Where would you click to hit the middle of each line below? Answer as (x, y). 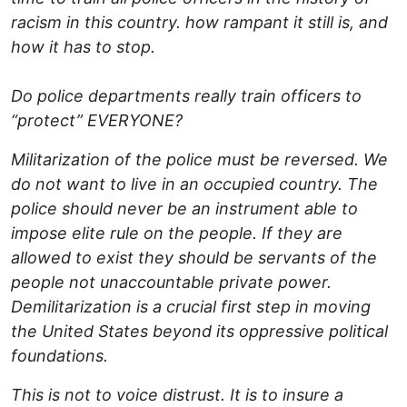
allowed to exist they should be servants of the (194, 258)
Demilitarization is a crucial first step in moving (191, 307)
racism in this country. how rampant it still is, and (199, 23)
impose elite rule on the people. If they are (177, 233)
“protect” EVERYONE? (97, 121)
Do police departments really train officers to (186, 96)
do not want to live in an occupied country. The (194, 184)
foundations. (60, 356)
